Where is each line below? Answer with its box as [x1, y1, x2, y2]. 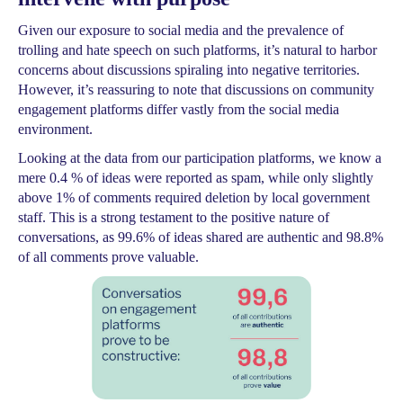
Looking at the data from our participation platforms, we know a [18, 150, 381, 166]
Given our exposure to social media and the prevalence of [18, 22, 344, 38]
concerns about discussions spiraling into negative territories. [18, 62, 360, 77]
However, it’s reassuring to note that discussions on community [18, 82, 374, 97]
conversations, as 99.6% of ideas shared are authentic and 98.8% [18, 229, 383, 245]
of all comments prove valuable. [18, 249, 199, 264]
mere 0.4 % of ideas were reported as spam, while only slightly [18, 170, 373, 185]
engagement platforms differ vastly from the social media [18, 102, 339, 117]
